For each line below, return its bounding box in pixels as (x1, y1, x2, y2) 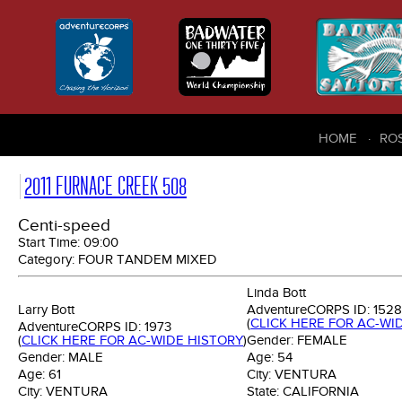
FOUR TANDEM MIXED (78, 251, 217, 268)
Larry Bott (18, 301, 74, 319)
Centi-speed (18, 215, 110, 237)
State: (247, 383, 283, 400)
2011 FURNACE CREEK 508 (24, 171, 187, 202)
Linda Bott (247, 284, 306, 301)
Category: (18, 251, 78, 268)
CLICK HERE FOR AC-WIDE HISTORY (22, 332, 243, 349)
